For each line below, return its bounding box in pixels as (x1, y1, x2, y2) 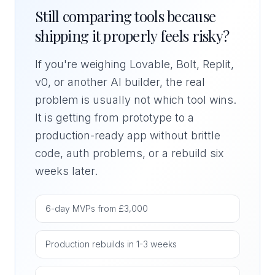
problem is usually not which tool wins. (35, 93, 236, 106)
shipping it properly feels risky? (35, 26, 230, 45)
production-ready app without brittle (35, 129, 220, 142)
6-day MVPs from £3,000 (45, 203, 148, 214)
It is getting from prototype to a (35, 111, 194, 124)
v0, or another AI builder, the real (35, 76, 205, 88)
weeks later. (35, 165, 98, 177)
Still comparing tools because (35, 6, 216, 26)
